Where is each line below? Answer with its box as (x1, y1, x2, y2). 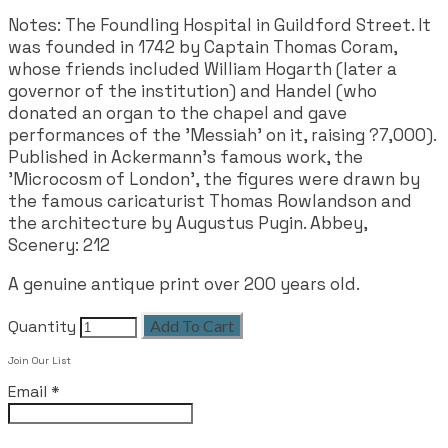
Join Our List (8, 353, 71, 367)
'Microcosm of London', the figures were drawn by (8, 168, 420, 191)
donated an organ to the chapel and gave (8, 102, 347, 125)
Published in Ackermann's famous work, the (8, 146, 363, 169)
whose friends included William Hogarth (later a (8, 58, 397, 81)
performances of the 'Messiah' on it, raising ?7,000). (8, 124, 436, 147)
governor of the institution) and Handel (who (8, 80, 377, 103)
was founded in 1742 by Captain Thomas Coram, (8, 36, 397, 59)
